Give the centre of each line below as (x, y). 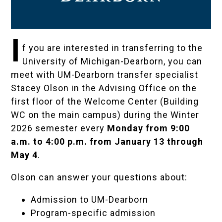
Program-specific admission (93, 213)
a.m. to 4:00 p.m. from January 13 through (107, 142)
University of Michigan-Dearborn (93, 61)
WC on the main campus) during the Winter (105, 115)
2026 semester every (59, 128)
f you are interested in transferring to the (112, 48)
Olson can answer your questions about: (99, 177)
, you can (183, 61)
